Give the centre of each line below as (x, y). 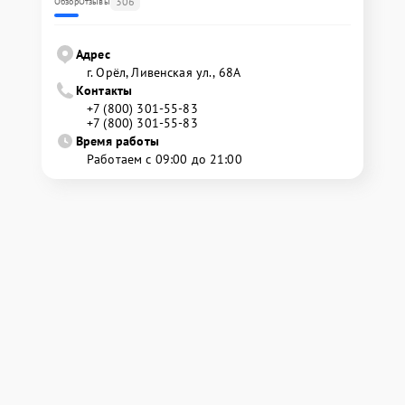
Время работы (118, 141)
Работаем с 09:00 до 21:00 (165, 159)
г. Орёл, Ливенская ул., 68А (164, 72)
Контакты (104, 90)
